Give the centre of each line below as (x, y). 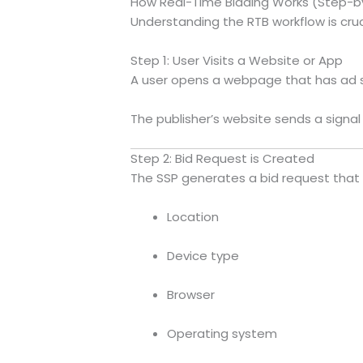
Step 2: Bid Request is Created (222, 158)
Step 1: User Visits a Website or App (236, 60)
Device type (203, 255)
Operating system (222, 333)
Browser (190, 294)
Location (192, 216)
